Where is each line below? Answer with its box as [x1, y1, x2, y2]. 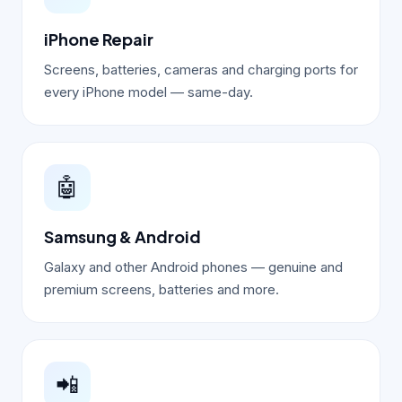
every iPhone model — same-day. [44, 83, 253, 100]
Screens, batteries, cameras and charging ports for [44, 60, 358, 78]
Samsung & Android [44, 225, 201, 247]
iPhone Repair [44, 28, 153, 49]
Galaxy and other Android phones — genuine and [44, 258, 343, 275]
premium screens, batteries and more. [44, 280, 279, 298]
